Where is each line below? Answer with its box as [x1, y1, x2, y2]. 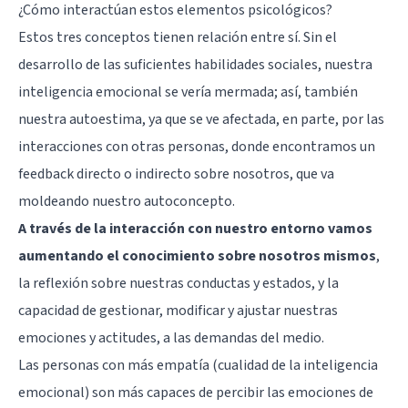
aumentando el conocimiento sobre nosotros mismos [18, 245, 376, 266]
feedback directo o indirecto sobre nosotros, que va [18, 163, 334, 184]
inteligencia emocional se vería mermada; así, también [18, 81, 358, 102]
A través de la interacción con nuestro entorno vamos [18, 218, 372, 239]
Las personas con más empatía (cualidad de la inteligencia [18, 354, 378, 375]
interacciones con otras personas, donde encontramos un [18, 136, 375, 157]
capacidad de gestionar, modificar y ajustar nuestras [18, 300, 338, 321]
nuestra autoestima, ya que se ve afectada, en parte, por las [18, 108, 384, 129]
